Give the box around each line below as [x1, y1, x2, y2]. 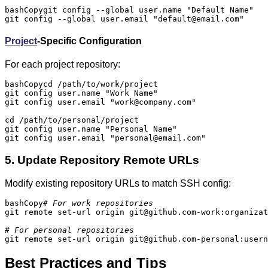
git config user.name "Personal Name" [5, 124, 177, 134]
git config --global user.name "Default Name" [43, 5, 254, 14]
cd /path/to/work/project [43, 80, 158, 89]
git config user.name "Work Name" [5, 89, 158, 98]
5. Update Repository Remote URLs [5, 153, 199, 166]
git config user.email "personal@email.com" [5, 133, 206, 143]
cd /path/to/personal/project [5, 115, 139, 125]
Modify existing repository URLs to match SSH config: [5, 178, 231, 188]
